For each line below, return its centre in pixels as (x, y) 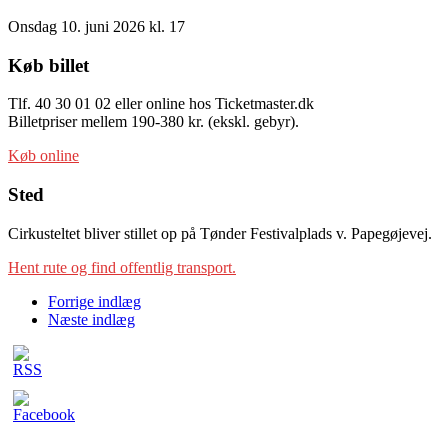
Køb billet (48, 65)
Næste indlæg (91, 319)
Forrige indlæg (94, 301)
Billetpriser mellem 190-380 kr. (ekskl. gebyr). (153, 122)
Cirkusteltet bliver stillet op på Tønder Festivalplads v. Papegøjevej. (220, 233)
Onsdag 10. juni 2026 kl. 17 (96, 26)
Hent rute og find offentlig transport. (122, 267)
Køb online (43, 156)
